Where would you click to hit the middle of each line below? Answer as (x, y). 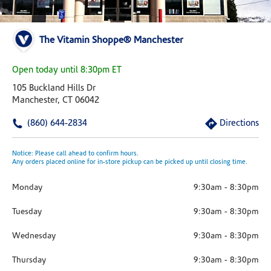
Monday (27, 188)
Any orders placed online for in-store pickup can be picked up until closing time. (130, 162)
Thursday (29, 260)
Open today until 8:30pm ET (67, 70)
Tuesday (27, 212)
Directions (239, 124)
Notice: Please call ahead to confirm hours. (75, 154)
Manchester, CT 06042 (56, 101)
